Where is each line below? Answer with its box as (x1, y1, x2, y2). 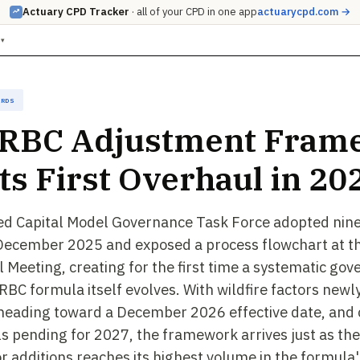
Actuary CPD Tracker (22, 5, 129, 18)
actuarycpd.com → (257, 5, 350, 18)
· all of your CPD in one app (129, 5, 257, 18)
